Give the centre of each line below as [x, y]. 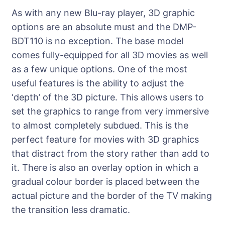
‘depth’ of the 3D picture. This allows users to [108, 97]
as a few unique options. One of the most [99, 69]
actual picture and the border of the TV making [112, 196]
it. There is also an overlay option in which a [105, 168]
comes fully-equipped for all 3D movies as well [110, 55]
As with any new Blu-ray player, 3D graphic [103, 13]
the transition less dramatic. [71, 210]
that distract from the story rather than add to [110, 154]
